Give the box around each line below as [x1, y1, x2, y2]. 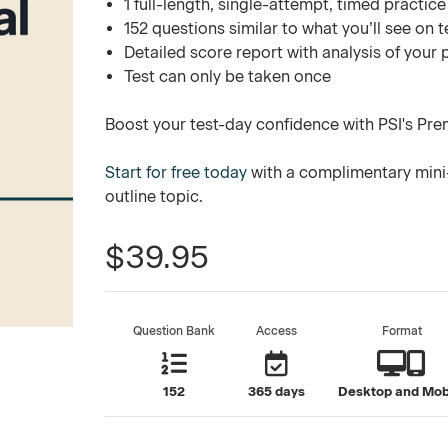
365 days [248, 384, 306, 399]
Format [381, 324, 422, 338]
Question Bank [133, 324, 216, 338]
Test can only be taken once [123, 67, 331, 86]
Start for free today [105, 163, 248, 182]
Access [256, 324, 298, 338]
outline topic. [105, 187, 204, 206]
